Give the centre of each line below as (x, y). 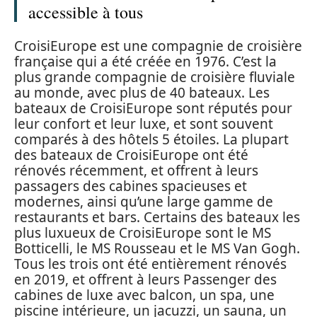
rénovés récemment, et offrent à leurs (136, 170)
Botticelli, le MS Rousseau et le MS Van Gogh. (157, 248)
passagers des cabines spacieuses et (131, 186)
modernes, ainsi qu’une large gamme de (144, 201)
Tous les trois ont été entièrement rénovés (150, 264)
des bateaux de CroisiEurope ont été (131, 155)
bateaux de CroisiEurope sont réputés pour (153, 108)
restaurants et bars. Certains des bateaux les (157, 217)
